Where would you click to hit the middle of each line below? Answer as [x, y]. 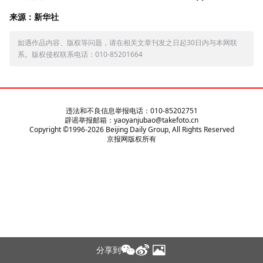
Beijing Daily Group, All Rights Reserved [169, 129]
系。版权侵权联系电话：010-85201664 [80, 54]
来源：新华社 [34, 17]
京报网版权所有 [131, 139]
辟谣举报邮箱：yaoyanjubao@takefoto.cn [131, 120]
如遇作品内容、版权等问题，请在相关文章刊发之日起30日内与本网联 [127, 43]
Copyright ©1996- [58, 129]
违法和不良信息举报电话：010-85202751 [131, 111]
